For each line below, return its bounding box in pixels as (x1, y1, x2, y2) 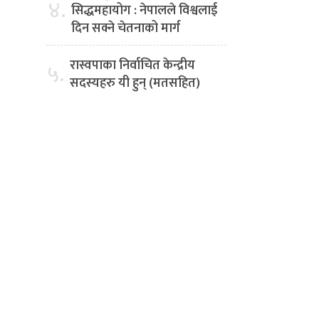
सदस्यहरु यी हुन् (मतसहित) (70, 73, 200, 95)
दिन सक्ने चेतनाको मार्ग (71, 18, 180, 40)
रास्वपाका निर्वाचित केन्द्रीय (70, 55, 195, 77)
